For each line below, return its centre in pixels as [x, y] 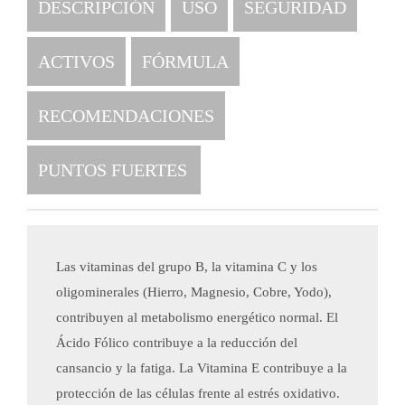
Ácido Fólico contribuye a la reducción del [177, 343]
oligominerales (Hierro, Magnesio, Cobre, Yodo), [194, 292]
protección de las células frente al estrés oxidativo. [198, 393]
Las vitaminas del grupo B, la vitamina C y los [187, 267]
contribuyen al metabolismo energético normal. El [197, 317]
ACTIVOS [76, 61]
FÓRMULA [185, 61]
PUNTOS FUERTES [113, 170]
